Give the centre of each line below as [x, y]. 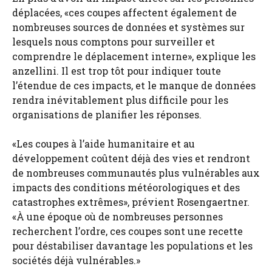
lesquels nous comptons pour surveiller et [114, 41]
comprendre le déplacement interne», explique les [134, 56]
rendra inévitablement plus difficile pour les [120, 100]
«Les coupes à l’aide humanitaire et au [104, 143]
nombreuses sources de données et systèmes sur [128, 27]
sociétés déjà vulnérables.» [76, 260]
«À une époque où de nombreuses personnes [117, 216]
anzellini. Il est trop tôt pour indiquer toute [117, 70]
